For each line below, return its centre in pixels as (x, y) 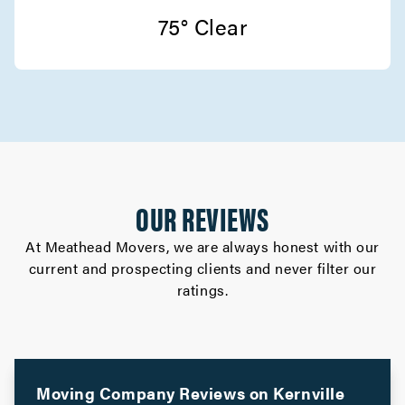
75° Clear (202, 26)
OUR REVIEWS (202, 218)
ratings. (202, 290)
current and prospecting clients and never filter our (202, 268)
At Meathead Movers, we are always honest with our (202, 246)
